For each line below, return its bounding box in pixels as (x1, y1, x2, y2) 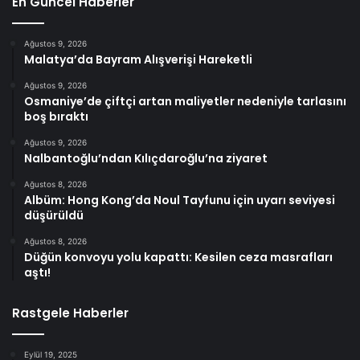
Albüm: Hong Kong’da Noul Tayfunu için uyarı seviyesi (24, 191, 335, 208)
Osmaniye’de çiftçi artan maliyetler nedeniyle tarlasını (24, 92, 346, 109)
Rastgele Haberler (12, 304, 129, 321)
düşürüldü (24, 207, 84, 223)
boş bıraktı (24, 108, 88, 125)
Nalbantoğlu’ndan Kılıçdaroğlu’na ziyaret (24, 149, 268, 166)
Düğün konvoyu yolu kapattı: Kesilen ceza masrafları (24, 248, 333, 265)
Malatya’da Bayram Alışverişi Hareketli (24, 51, 252, 67)
